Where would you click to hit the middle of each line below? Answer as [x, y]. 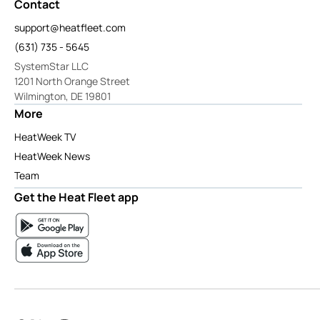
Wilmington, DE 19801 [62, 96]
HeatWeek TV [45, 136]
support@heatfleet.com [70, 27]
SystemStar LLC [51, 66]
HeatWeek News [52, 156]
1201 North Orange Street [72, 81]
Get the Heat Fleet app [76, 197]
